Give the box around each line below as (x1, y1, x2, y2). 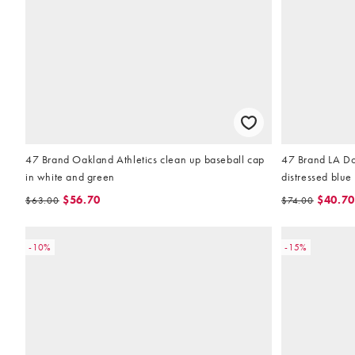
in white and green (25, 169, 115, 184)
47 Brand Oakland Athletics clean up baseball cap (25, 151, 265, 166)
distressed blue (281, 169, 352, 184)
